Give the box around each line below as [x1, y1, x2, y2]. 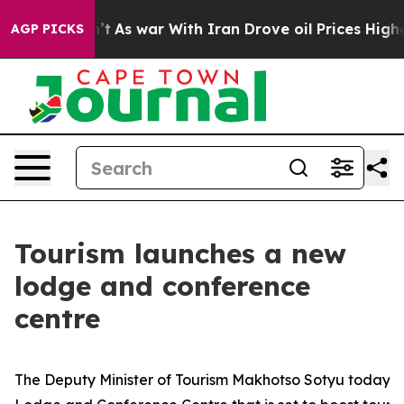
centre [14, 301, 100, 335]
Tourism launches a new [14, 236, 346, 271]
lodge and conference [14, 269, 310, 303]
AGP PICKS [11, 21, 84, 37]
